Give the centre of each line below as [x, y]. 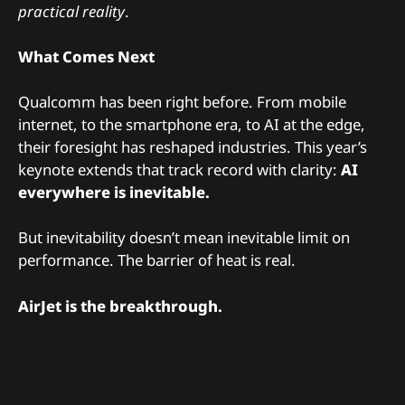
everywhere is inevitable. [114, 193]
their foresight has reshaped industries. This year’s [193, 147]
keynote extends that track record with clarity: [179, 170]
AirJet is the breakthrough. [120, 306]
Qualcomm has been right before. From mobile [182, 102]
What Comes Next [86, 57]
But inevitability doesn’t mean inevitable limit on [184, 238]
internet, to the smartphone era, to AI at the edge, [192, 125]
